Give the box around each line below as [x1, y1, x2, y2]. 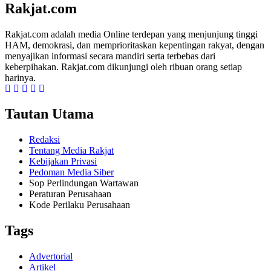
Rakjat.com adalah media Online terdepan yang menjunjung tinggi [5, 28, 258, 39]
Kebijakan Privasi [29, 156, 97, 167]
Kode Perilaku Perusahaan [29, 200, 130, 211]
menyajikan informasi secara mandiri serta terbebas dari [5, 50, 215, 61]
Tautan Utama [5, 106, 94, 122]
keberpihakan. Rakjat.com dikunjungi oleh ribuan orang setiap [5, 61, 242, 72]
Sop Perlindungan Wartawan [29, 178, 139, 189]
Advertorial [29, 251, 73, 262]
